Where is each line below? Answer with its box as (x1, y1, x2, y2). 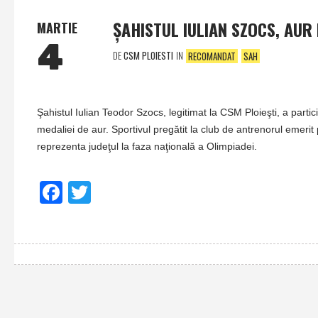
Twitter (91, 175, 149, 209)
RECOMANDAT (188, 48, 236, 63)
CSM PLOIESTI (124, 48, 173, 63)
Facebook (62, 175, 138, 209)
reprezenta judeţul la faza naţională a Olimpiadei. (37, 140, 257, 152)
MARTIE (37, 18, 77, 38)
